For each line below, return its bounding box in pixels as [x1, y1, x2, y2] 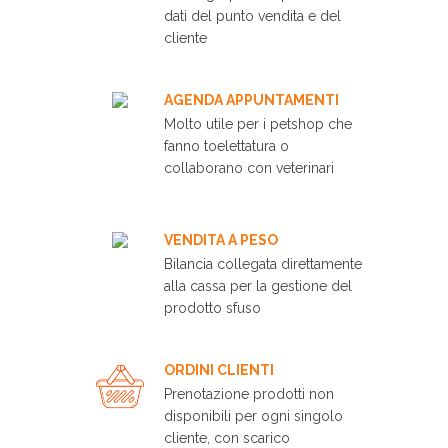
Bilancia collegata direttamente [164, 256, 362, 273]
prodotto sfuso [164, 300, 261, 317]
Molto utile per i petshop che [164, 116, 352, 133]
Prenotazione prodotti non [164, 386, 334, 403]
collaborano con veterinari [164, 160, 334, 177]
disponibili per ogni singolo [164, 408, 343, 425]
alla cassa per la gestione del [164, 278, 352, 295]
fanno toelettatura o [164, 138, 289, 155]
